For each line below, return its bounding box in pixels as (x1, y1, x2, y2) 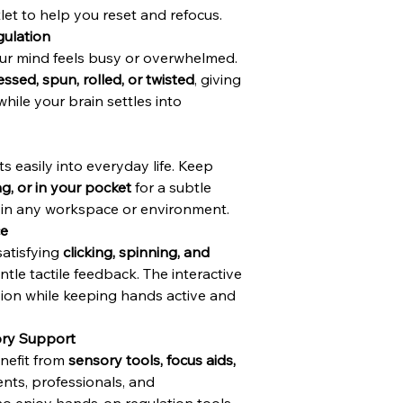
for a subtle (131, 178, 211, 196)
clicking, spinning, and (63, 243, 210, 261)
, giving (194, 70, 241, 88)
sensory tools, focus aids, (68, 351, 236, 369)
